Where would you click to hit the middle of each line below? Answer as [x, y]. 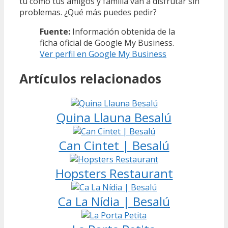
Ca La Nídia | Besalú [114, 201]
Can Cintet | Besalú [114, 145]
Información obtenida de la [124, 31]
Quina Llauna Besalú [114, 117]
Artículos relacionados [90, 79]
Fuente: [56, 31]
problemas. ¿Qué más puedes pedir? [88, 12]
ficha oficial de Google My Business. [107, 42]
